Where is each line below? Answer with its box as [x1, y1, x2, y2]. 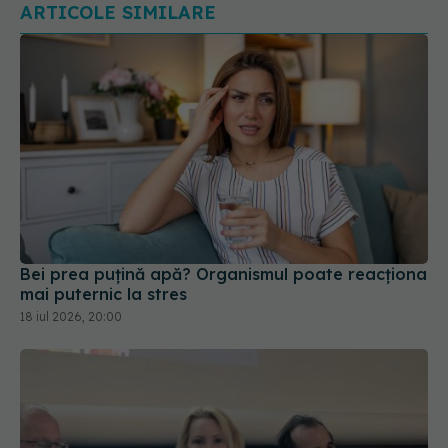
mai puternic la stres [20, 283, 187, 304]
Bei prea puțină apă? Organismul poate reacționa [20, 263, 427, 284]
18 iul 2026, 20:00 [20, 308, 122, 324]
